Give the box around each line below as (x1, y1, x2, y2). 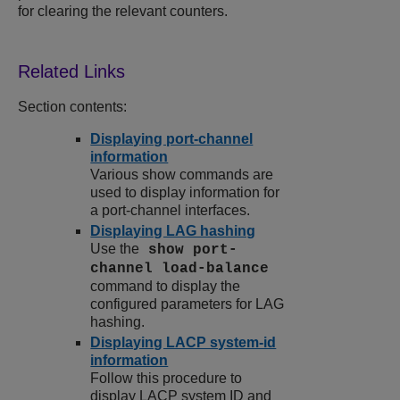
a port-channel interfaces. (90, 203, 251, 219)
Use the (90, 241, 140, 257)
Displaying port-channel (90, 131, 254, 147)
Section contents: (18, 99, 127, 115)
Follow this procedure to (90, 371, 243, 387)
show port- (139, 242, 238, 259)
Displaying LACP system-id (90, 335, 277, 351)
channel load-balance (90, 261, 270, 278)
